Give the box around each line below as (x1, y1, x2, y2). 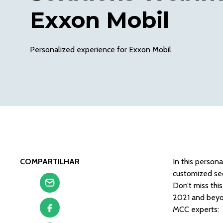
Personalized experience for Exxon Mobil (30, 45, 171, 54)
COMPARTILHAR (20, 157, 80, 166)
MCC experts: (172, 205, 219, 214)
